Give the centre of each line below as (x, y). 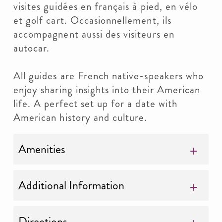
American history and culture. (81, 117)
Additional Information (71, 185)
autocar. (32, 48)
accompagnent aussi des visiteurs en (94, 34)
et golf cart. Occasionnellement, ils (92, 20)
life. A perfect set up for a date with (95, 104)
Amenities (42, 149)
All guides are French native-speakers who (109, 76)
